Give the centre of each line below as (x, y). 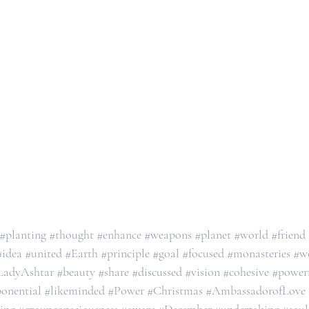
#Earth (81, 253)
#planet (213, 235)
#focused (203, 253)
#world (251, 235)
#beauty (76, 272)
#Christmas (175, 290)
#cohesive (246, 272)
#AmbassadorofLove (256, 290)
